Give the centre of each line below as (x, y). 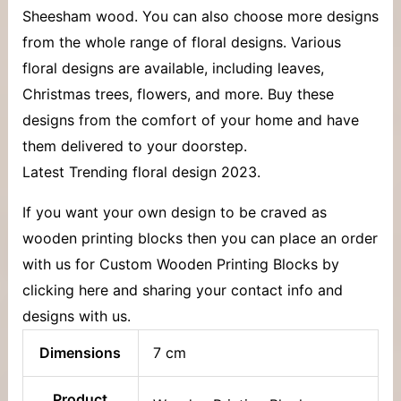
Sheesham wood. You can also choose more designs (200, 16)
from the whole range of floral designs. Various (181, 42)
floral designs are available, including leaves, (173, 68)
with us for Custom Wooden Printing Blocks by (180, 264)
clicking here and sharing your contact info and (182, 290)
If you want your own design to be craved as (174, 212)
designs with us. (76, 316)
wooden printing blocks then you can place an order (200, 238)
